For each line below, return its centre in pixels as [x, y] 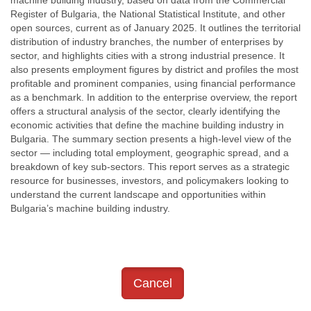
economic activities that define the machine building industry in [147, 125]
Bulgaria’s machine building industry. [90, 209]
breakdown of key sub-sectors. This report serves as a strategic [150, 167]
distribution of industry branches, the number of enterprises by [147, 42]
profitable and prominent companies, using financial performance [153, 84]
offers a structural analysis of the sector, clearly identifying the [145, 111]
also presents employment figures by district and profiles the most [154, 70]
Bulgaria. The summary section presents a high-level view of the [151, 139]
